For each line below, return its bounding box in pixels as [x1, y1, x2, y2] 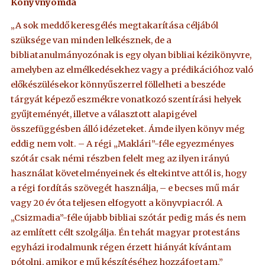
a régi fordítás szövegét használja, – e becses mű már [11, 182, 240, 193]
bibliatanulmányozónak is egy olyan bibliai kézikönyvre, [11, 49, 252, 60]
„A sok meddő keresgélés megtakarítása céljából [11, 20, 219, 31]
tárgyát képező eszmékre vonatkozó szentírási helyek [11, 93, 242, 105]
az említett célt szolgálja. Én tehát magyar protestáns [11, 227, 241, 238]
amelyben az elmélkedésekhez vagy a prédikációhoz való [11, 64, 254, 75]
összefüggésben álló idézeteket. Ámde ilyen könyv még [11, 123, 245, 134]
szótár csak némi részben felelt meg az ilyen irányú [11, 153, 230, 164]
